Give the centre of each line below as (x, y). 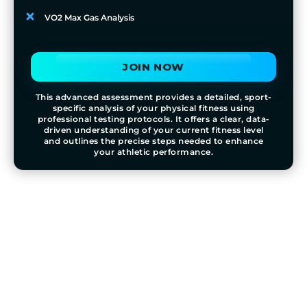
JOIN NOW (153, 67)
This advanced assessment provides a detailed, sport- (153, 97)
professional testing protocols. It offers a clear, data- (153, 119)
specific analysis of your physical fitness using (153, 108)
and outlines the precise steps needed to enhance (153, 141)
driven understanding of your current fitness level (153, 130)
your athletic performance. (153, 152)
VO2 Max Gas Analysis (89, 18)
